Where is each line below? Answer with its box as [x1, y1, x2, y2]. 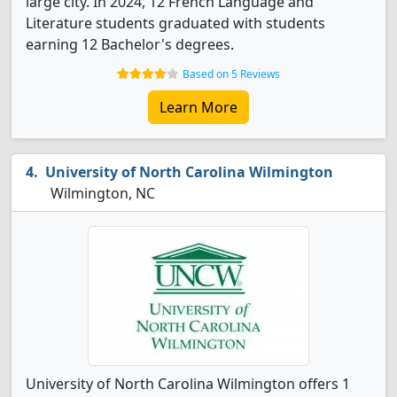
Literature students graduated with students [26, 13, 325, 33]
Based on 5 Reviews [183, 66, 280, 82]
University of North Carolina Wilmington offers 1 [26, 374, 350, 393]
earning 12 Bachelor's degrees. [26, 35, 234, 54]
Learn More [160, 97, 237, 117]
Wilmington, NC [47, 183, 155, 203]
